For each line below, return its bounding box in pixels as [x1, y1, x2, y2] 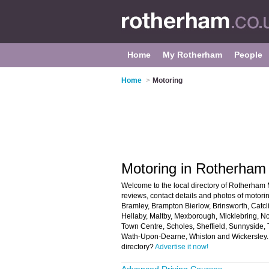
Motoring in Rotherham [121, 160, 266, 177]
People [234, 50, 262, 59]
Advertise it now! [155, 243, 208, 251]
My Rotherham [163, 50, 222, 59]
